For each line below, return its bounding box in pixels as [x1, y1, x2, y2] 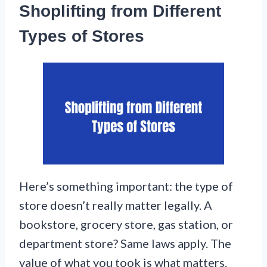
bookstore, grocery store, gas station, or [19, 217, 233, 232]
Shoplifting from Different [19, 1, 221, 20]
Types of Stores [19, 26, 144, 45]
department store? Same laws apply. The [19, 236, 231, 251]
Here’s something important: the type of [19, 179, 233, 194]
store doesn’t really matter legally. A [19, 198, 212, 213]
